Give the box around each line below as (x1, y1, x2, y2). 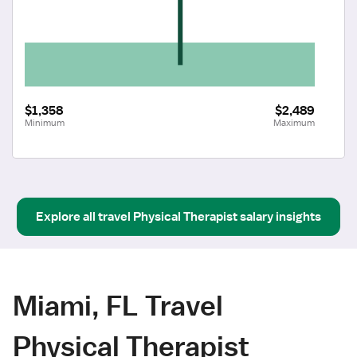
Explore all (36, 208, 96, 225)
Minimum (25, 116, 65, 129)
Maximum (273, 116, 315, 129)
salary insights (240, 208, 321, 225)
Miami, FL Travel (13, 288, 223, 323)
